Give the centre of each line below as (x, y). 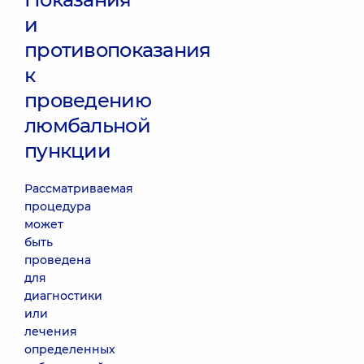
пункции (67, 151)
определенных (70, 349)
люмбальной (87, 126)
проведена (58, 260)
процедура (58, 206)
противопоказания (118, 50)
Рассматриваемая (79, 188)
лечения (51, 331)
